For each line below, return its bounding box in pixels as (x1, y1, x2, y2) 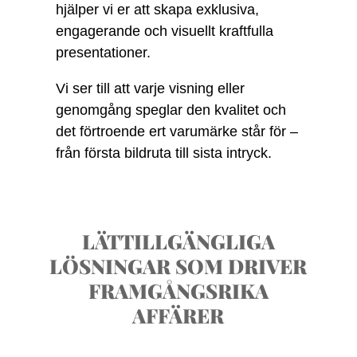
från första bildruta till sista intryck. (55, 145, 272, 161)
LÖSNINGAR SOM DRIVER (49, 253, 308, 279)
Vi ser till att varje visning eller (55, 80, 245, 96)
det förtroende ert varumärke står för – (55, 124, 298, 139)
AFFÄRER (132, 302, 225, 328)
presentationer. (55, 45, 151, 61)
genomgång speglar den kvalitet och (55, 102, 286, 118)
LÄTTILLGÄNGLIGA (81, 228, 275, 254)
